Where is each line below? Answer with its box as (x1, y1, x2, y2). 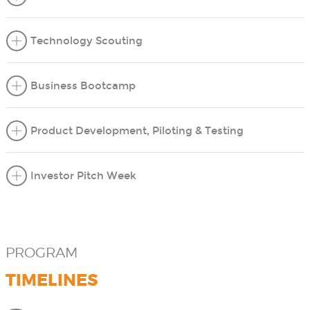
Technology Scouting (30, 35, 143, 47)
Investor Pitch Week (30, 170, 136, 182)
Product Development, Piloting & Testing (30, 125, 244, 137)
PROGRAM (5, 246, 77, 260)
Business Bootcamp (30, 80, 136, 92)
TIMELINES (5, 273, 98, 289)
